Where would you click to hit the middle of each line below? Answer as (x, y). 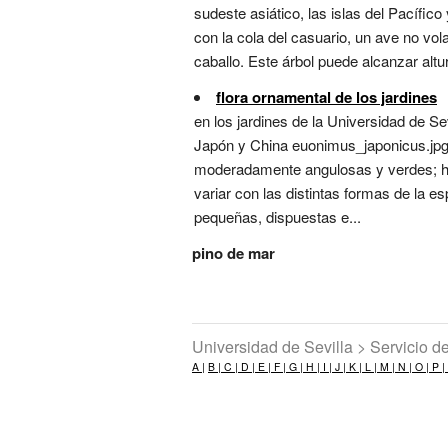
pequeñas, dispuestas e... (277, 217)
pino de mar (233, 253)
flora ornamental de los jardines (326, 97)
